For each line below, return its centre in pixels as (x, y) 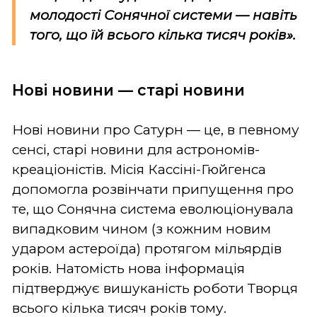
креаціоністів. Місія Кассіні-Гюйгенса (139, 169)
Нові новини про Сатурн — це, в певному (156, 129)
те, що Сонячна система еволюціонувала (153, 209)
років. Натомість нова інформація (128, 268)
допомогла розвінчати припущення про (153, 189)
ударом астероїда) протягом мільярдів (147, 248)
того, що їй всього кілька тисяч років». (163, 35)
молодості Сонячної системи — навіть (163, 15)
